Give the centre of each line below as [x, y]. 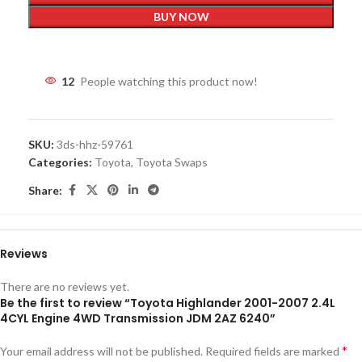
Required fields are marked [274, 351]
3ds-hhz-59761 [95, 145]
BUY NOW [181, 17]
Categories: [60, 162]
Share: [45, 190]
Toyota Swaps [172, 162]
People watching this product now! [169, 82]
